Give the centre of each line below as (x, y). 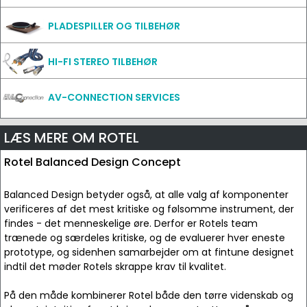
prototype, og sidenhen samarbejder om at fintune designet (149, 252)
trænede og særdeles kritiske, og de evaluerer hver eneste (145, 238)
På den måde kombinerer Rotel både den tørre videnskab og (149, 295)
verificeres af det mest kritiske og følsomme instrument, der (149, 209)
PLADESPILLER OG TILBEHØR (114, 26)
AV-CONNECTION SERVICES (114, 97)
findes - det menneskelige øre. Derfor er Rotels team (131, 223)
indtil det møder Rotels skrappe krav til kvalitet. (115, 267)
